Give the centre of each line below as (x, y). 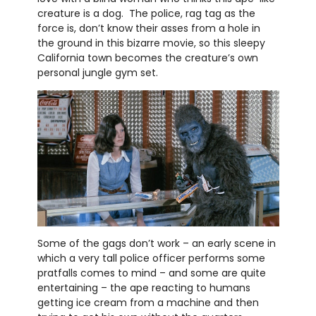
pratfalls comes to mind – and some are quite (151, 273)
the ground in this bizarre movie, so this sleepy (151, 43)
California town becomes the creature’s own (147, 58)
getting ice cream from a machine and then (148, 303)
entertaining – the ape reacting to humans (144, 288)
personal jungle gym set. (99, 73)
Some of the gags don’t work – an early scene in (156, 244)
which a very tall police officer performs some (151, 259)
